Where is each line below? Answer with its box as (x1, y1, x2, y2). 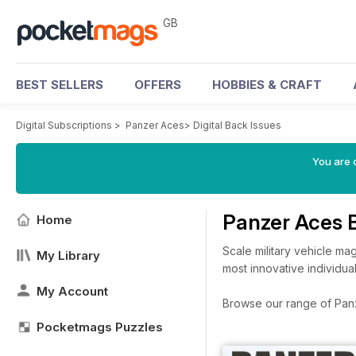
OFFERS (134, 77, 181, 92)
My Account (37, 284, 108, 299)
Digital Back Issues (193, 119, 281, 131)
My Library (37, 248, 100, 263)
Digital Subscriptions (16, 119, 112, 131)
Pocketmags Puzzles (37, 319, 163, 335)
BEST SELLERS (16, 77, 103, 92)
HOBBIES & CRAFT (212, 77, 322, 92)
